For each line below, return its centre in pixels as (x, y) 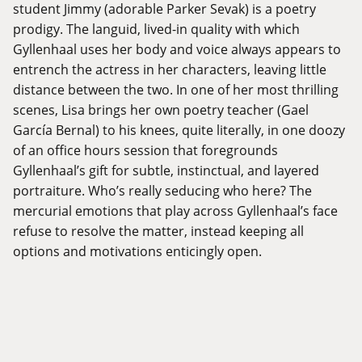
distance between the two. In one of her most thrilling (176, 90)
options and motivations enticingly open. (137, 251)
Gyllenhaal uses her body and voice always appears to (177, 49)
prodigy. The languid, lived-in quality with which (156, 29)
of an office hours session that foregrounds (145, 150)
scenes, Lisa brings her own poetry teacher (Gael (161, 110)
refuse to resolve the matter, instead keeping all (158, 231)
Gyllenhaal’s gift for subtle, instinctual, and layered (166, 170)
